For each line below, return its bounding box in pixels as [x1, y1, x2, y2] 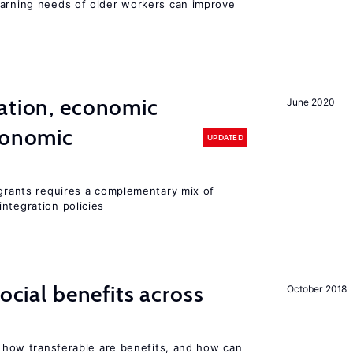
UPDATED [206, 132, 243, 143]
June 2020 [287, 96, 335, 108]
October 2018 [287, 283, 347, 295]
